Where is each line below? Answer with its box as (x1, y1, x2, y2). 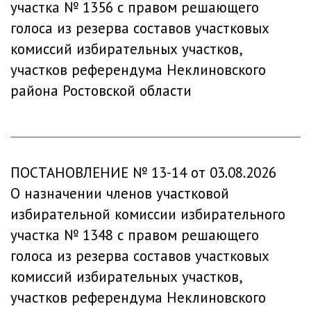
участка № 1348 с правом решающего (10, 226, 259, 244)
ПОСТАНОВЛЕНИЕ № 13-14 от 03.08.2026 (10, 163, 276, 182)
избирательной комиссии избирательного (10, 205, 285, 224)
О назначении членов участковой (10, 184, 229, 203)
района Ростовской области (10, 81, 192, 100)
